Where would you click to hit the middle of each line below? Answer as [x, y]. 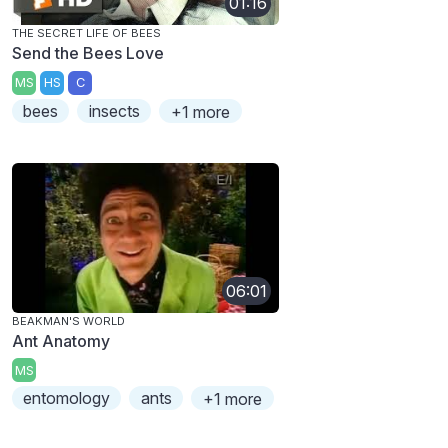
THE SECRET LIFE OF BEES [86, 32]
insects [114, 110]
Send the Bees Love [88, 52]
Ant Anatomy [61, 340]
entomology [67, 398]
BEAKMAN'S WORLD [68, 320]
